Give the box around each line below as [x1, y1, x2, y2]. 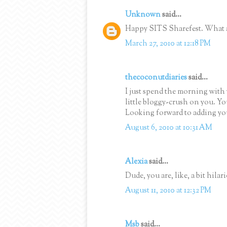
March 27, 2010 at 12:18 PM [125, 38, 211, 49]
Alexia [125, 156, 147, 167]
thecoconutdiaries [125, 72, 187, 83]
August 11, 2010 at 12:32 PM [125, 185, 211, 196]
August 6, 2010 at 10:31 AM [125, 122, 212, 133]
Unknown [125, 9, 161, 20]
